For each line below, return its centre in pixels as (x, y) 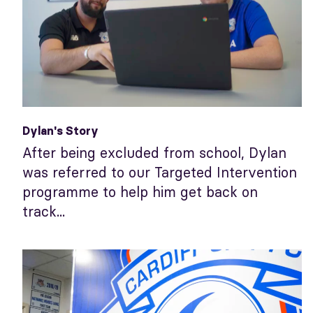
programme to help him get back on (140, 192)
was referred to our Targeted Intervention (160, 173)
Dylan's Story (60, 131)
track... (44, 212)
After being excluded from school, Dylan (154, 153)
